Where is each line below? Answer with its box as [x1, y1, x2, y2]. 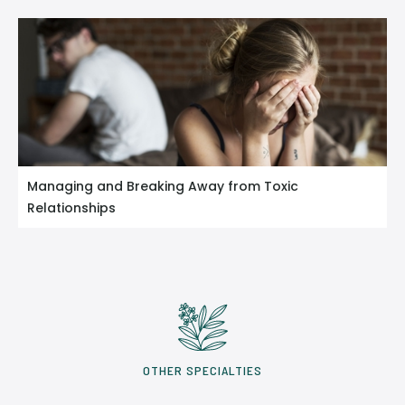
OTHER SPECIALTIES [143, 362, 262, 378]
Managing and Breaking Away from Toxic [27, 176, 298, 195]
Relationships [27, 198, 116, 217]
